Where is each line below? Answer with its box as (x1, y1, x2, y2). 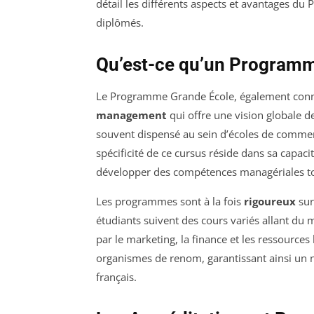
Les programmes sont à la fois (96, 193, 244, 208)
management (96, 107, 167, 122)
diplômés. (96, 15, 144, 29)
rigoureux (244, 193, 296, 208)
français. (96, 269, 137, 284)
